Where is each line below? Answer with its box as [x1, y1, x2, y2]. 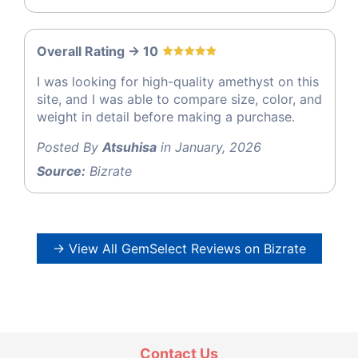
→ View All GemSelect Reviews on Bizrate [52, 241, 306, 257]
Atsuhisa [102, 139, 157, 156]
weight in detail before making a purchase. [37, 109, 295, 125]
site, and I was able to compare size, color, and [37, 91, 322, 108]
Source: [37, 163, 86, 180]
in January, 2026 [157, 139, 261, 156]
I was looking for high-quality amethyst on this [37, 74, 319, 90]
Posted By [37, 139, 102, 156]
